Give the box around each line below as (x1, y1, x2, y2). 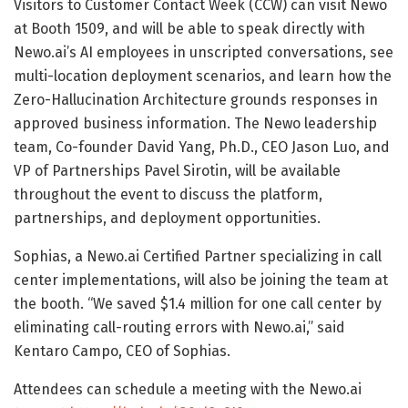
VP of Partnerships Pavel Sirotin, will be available (14, 161, 341, 179)
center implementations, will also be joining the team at (14, 270, 388, 289)
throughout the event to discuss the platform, (14, 185, 322, 203)
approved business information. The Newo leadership (14, 114, 377, 132)
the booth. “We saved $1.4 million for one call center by (14, 294, 382, 312)
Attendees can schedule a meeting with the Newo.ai (14, 380, 362, 398)
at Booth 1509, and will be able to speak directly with (14, 19, 365, 37)
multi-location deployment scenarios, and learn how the (14, 66, 392, 85)
